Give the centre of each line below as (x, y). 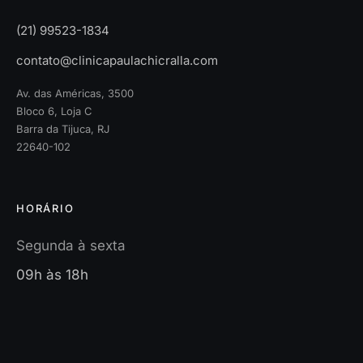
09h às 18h (52, 275)
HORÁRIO (45, 208)
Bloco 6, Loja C (54, 111)
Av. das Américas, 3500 (75, 93)
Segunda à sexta (71, 245)
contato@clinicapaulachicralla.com (117, 60)
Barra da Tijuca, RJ (63, 128)
